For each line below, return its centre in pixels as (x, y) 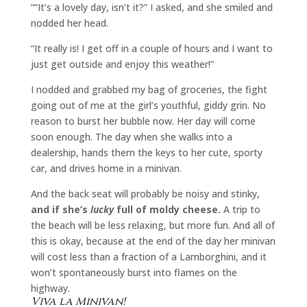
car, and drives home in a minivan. (106, 169)
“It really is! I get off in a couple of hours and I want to (151, 49)
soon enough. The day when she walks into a (131, 137)
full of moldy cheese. (167, 210)
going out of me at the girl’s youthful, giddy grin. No (148, 106)
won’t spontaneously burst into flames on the (134, 273)
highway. (50, 288)
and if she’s (60, 210)
